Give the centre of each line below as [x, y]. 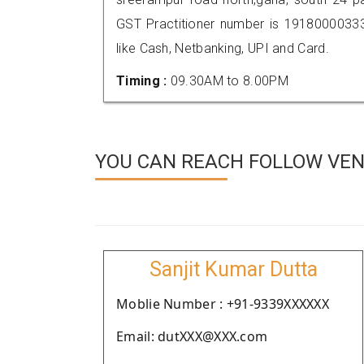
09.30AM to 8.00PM [229, 81]
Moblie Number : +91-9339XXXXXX [223, 304]
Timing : [143, 81]
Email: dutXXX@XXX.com [192, 336]
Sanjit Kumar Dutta [233, 269]
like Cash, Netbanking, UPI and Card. [223, 48]
